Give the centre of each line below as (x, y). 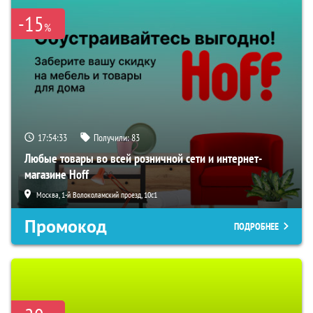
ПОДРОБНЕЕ (256, 226)
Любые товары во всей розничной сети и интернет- (143, 158)
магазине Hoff (57, 174)
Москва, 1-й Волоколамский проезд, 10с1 (97, 194)
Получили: (112, 137)
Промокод (66, 226)
